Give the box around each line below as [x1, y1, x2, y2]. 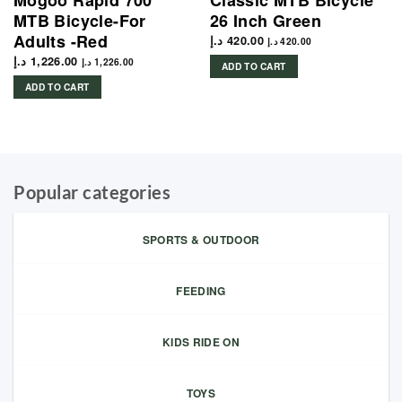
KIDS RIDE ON [162, 333, 240, 350]
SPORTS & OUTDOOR [142, 231, 260, 248]
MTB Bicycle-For [13, 9, 146, 33]
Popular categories [13, 180, 170, 203]
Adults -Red [13, 30, 109, 54]
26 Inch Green [209, 9, 321, 33]
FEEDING [176, 282, 226, 299]
